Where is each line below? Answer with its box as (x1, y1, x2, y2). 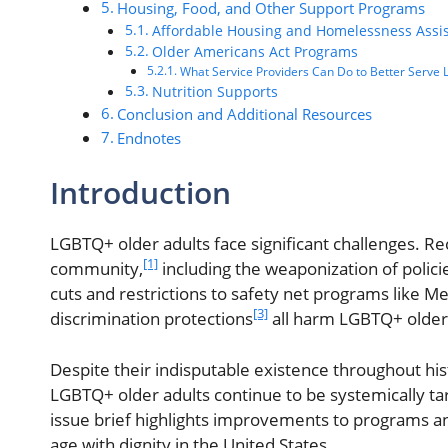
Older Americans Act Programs (151, 41, 358, 61)
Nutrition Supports (151, 81, 278, 101)
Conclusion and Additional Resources (117, 103, 373, 124)
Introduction (50, 172, 231, 214)
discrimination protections (50, 307, 253, 331)
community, (50, 257, 143, 281)
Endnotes (117, 127, 182, 148)
